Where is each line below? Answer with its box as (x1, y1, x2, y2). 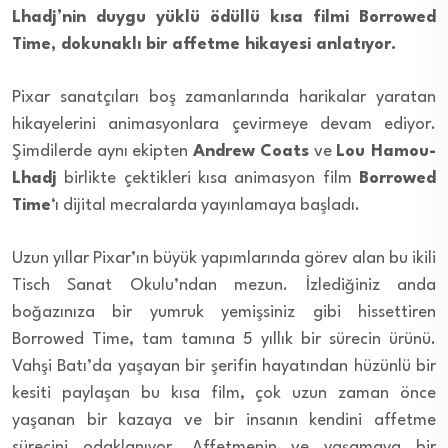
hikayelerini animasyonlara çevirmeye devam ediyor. (12, 115, 436, 133)
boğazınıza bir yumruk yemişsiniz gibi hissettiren (12, 303, 436, 321)
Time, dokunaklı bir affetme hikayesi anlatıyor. (12, 35, 396, 53)
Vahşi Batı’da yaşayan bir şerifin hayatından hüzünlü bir (12, 357, 436, 375)
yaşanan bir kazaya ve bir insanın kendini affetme (12, 411, 436, 429)
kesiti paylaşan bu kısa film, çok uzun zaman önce (12, 384, 436, 402)
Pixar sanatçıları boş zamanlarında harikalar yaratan (12, 88, 436, 106)
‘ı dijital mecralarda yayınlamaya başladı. (51, 196, 360, 214)
